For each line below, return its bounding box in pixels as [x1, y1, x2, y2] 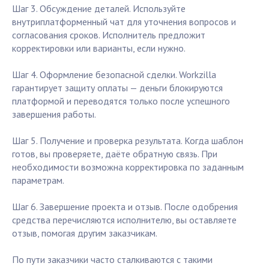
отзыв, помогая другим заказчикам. [12, 227, 157, 240]
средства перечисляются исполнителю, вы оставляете [12, 214, 237, 226]
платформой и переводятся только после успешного [12, 95, 230, 107]
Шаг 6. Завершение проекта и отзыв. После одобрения [12, 201, 238, 213]
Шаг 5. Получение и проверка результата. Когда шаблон [12, 134, 243, 147]
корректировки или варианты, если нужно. [12, 42, 186, 55]
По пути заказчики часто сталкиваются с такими [12, 253, 213, 266]
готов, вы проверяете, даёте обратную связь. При [12, 148, 217, 160]
